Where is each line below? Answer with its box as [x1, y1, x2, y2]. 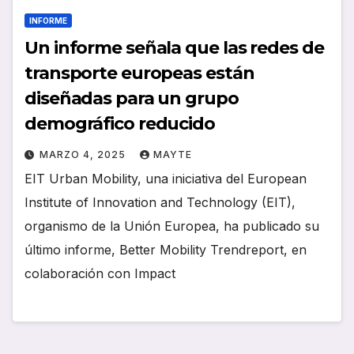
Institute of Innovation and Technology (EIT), [24, 194, 296, 211]
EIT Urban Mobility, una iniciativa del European [24, 171, 307, 187]
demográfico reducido [24, 113, 215, 135]
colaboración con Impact [24, 265, 175, 282]
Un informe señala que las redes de [24, 37, 324, 59]
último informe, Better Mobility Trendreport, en [24, 242, 307, 258]
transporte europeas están [24, 62, 254, 85]
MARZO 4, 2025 [40, 149, 129, 161]
